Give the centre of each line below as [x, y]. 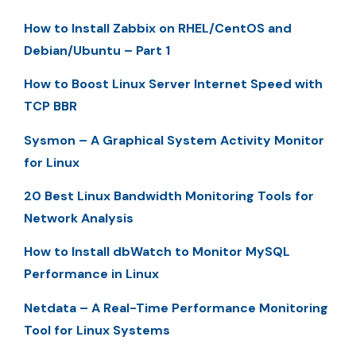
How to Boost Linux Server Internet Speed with [173, 84]
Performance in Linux [91, 274]
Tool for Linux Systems [97, 330]
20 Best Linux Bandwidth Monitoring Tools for [169, 195]
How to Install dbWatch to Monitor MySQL [157, 252]
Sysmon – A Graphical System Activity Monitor [174, 140]
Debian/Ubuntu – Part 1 [97, 50]
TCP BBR [50, 106]
